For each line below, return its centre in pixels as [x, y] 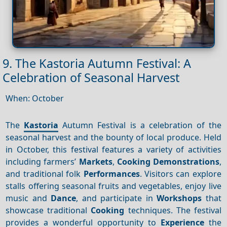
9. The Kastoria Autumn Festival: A [97, 64]
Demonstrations [186, 161]
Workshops [179, 198]
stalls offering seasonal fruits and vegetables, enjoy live [113, 186]
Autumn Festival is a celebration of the [140, 125]
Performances [111, 174]
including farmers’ [42, 161]
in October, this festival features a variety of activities [113, 149]
